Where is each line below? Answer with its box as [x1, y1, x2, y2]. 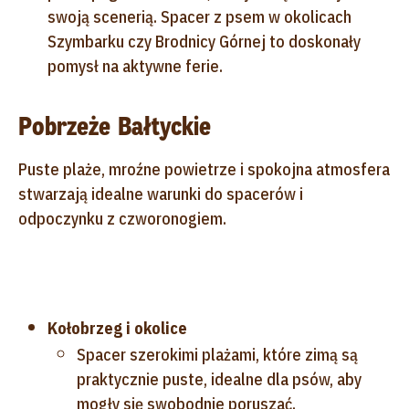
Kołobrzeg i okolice [47, 317, 187, 339]
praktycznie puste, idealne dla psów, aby [77, 368, 362, 390]
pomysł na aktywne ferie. [47, 55, 223, 77]
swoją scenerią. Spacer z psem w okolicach [47, 5, 351, 27]
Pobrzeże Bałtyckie [18, 109, 211, 143]
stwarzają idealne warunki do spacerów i [18, 183, 303, 204]
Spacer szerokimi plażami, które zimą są [77, 343, 358, 365]
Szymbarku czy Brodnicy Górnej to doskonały [47, 30, 361, 52]
